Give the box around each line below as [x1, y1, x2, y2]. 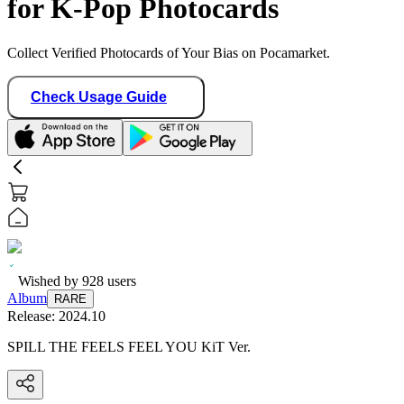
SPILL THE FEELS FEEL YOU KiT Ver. [7, 338, 251, 354]
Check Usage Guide [31, 88, 167, 105]
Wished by [18, 272, 82, 289]
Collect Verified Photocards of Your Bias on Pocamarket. [7, 44, 330, 60]
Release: [7, 308, 59, 324]
